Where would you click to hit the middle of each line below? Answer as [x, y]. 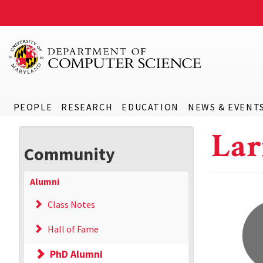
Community [70, 154]
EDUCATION [150, 107]
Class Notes [71, 204]
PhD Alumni [77, 254]
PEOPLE [33, 107]
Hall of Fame [73, 229]
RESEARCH [87, 107]
